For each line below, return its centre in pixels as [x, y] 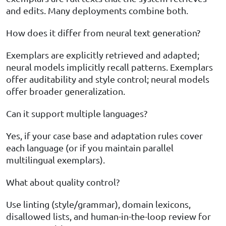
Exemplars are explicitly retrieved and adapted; [103, 55]
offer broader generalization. [66, 91]
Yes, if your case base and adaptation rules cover [104, 136]
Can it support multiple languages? [77, 114]
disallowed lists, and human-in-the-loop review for [108, 216]
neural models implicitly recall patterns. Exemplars [109, 67]
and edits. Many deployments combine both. [97, 11]
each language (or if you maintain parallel [90, 148]
